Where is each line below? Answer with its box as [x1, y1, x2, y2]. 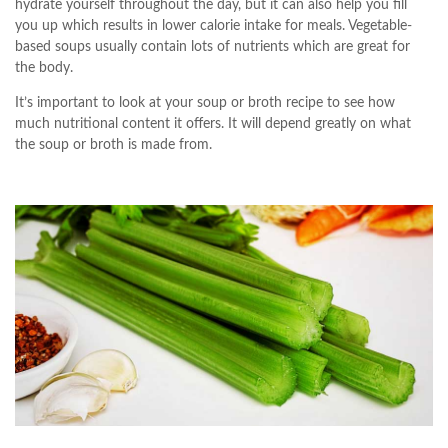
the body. [15, 60, 73, 75]
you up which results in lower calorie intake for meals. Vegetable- [15, 18, 412, 33]
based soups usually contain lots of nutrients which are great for [15, 39, 410, 54]
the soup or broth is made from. [15, 137, 212, 152]
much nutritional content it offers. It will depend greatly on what [15, 116, 411, 131]
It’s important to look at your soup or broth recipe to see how [15, 95, 395, 110]
